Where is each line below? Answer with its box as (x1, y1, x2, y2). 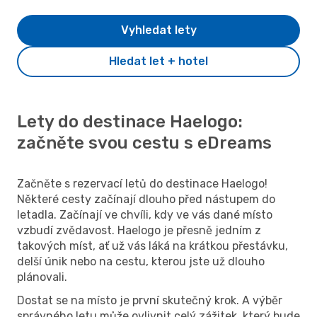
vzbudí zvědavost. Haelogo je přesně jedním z (17, 223, 261, 237)
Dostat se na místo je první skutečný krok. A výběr (17, 293, 282, 307)
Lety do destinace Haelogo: (17, 111, 243, 132)
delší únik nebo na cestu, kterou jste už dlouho (17, 254, 265, 268)
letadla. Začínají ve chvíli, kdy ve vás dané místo (17, 207, 272, 221)
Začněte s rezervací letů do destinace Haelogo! (17, 176, 267, 190)
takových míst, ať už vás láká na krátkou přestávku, (17, 238, 288, 253)
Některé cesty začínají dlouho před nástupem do (17, 192, 275, 206)
